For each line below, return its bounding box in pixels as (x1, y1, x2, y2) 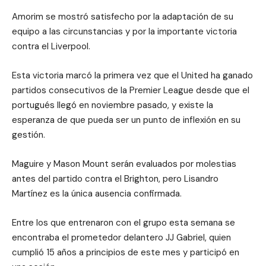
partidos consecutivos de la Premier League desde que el (12, 84, 249, 97)
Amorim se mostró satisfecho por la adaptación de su (12, 11, 233, 23)
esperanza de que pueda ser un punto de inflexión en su (12, 114, 240, 126)
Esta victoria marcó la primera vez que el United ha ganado (12, 69, 253, 82)
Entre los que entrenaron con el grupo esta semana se (12, 217, 235, 229)
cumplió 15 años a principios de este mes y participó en (12, 246, 239, 259)
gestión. (12, 129, 45, 141)
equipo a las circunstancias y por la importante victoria (12, 26, 237, 38)
